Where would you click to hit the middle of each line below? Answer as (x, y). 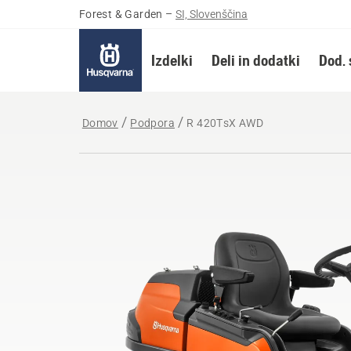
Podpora (153, 123)
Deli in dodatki (255, 60)
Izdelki (172, 60)
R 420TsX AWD (225, 123)
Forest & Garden (121, 14)
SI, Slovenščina (212, 14)
